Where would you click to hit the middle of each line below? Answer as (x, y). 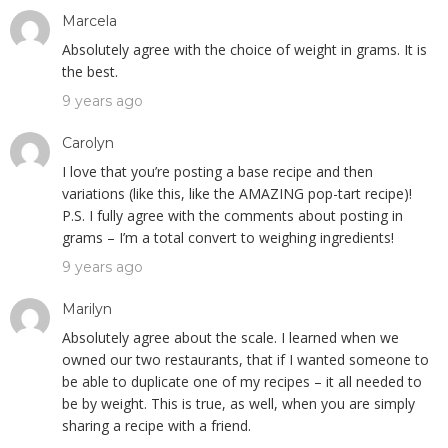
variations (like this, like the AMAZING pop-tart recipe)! (237, 193)
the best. (90, 71)
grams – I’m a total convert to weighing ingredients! (228, 237)
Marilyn (87, 309)
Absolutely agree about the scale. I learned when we (230, 337)
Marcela (89, 21)
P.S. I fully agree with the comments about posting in (232, 215)
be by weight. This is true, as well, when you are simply (238, 403)
